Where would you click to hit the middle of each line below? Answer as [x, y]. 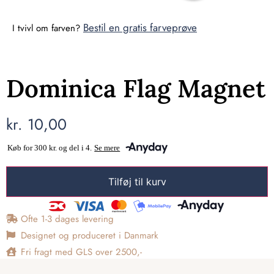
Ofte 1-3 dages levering [67, 219]
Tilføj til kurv [137, 181]
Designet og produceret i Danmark [89, 235]
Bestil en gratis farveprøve [140, 27]
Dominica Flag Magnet [136, 89]
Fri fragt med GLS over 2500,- [81, 252]
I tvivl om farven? [48, 28]
